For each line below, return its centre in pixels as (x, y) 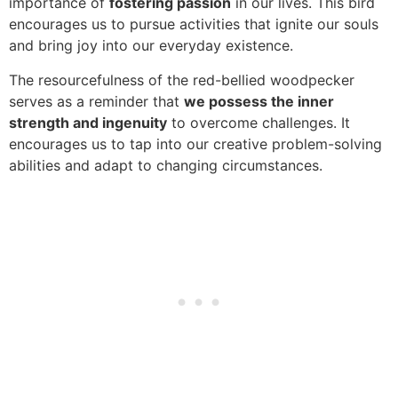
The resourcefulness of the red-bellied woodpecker (182, 80)
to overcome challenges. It (259, 122)
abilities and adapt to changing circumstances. (166, 165)
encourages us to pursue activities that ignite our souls (194, 24)
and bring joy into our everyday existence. (151, 46)
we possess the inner (259, 101)
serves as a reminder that (96, 101)
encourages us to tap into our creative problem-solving (195, 143)
